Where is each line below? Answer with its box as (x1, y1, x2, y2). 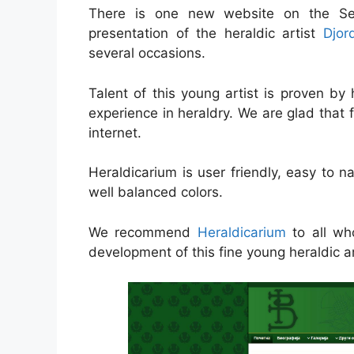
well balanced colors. (88, 184, 223, 201)
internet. (88, 124, 141, 141)
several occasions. (88, 45, 205, 62)
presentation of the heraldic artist (88, 25, 323, 42)
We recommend (88, 224, 198, 240)
